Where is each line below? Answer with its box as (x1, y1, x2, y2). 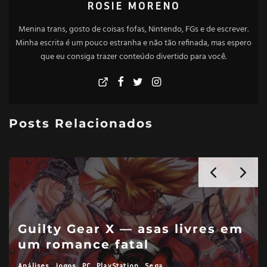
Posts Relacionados (9, 116, 153, 131)
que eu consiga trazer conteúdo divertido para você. (41, 49, 226, 64)
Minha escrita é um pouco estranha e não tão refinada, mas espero (15, 36, 252, 50)
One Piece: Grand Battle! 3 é (18, 206, 228, 221)
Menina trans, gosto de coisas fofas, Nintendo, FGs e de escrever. (18, 22, 249, 36)
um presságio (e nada (18, 221, 178, 236)
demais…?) (18, 237, 95, 252)
